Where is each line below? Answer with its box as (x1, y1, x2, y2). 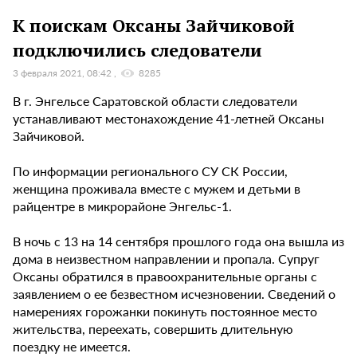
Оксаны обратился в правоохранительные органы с (13, 267, 317, 286)
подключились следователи (13, 37, 262, 61)
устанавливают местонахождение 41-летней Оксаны (13, 109, 324, 128)
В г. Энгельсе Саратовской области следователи (13, 92, 297, 111)
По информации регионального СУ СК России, (13, 162, 288, 181)
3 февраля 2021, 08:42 (13, 66, 114, 80)
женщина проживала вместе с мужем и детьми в (13, 179, 300, 198)
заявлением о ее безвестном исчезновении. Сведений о (13, 284, 335, 304)
